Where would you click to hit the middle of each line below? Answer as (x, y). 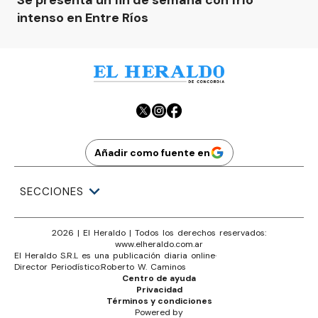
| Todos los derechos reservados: (196, 232)
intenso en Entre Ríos (83, 18)
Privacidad (159, 289)
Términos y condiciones (159, 301)
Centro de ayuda (159, 278)
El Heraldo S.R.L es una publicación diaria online (115, 255)
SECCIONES (52, 192)
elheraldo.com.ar (169, 244)
